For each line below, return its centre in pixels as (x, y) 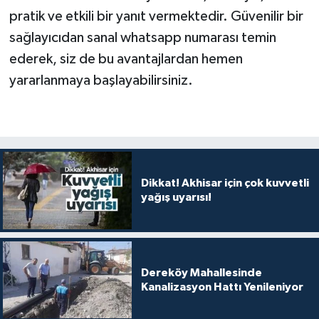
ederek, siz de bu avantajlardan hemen (126, 59)
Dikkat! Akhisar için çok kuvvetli (225, 183)
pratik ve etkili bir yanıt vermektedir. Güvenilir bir (156, 17)
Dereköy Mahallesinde (201, 272)
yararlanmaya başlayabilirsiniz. (101, 81)
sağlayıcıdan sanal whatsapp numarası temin (142, 38)
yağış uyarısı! (176, 198)
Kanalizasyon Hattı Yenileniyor (222, 287)
